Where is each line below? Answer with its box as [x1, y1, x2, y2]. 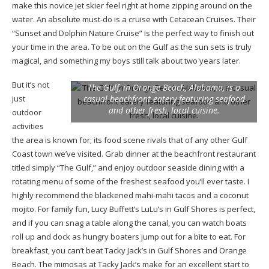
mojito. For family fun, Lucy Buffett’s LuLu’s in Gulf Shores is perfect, [12, 203, 255, 214]
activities [12, 120, 44, 131]
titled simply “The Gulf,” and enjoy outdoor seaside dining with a [12, 162, 244, 173]
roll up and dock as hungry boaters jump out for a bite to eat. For [12, 231, 246, 242]
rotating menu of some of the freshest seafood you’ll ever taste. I [12, 175, 249, 187]
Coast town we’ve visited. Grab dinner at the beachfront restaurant [12, 148, 256, 159]
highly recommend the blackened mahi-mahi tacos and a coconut [12, 189, 249, 201]
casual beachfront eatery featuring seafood [83, 92, 245, 104]
